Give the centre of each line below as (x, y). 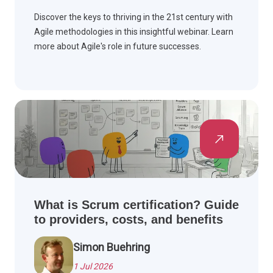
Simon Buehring (112, 247)
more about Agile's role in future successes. (118, 47)
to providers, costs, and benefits (129, 220)
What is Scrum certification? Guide (136, 205)
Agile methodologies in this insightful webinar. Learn (134, 32)
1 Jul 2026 (93, 267)
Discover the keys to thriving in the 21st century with (133, 17)
